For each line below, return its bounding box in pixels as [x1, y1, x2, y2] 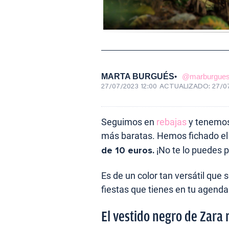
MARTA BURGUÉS [101, 72, 174, 81]
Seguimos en [101, 116, 156, 127]
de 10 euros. [101, 144, 154, 156]
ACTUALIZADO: [159, 83, 212, 90]
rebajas [156, 116, 187, 127]
